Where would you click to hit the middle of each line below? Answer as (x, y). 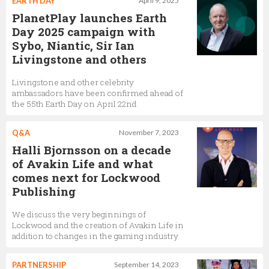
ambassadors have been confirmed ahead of (98, 93)
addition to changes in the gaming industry (95, 236)
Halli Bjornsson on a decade (92, 150)
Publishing (44, 191)
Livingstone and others (79, 59)
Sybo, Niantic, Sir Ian (73, 45)
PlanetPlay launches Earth (89, 17)
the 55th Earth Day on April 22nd (74, 104)
